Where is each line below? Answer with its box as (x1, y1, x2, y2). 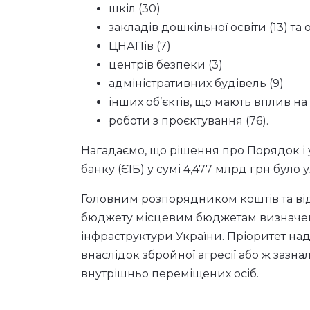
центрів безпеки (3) (109, 58, 223, 71)
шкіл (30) (109, 2, 161, 15)
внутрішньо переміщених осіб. (81, 267, 259, 280)
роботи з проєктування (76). (109, 114, 268, 127)
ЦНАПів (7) (109, 39, 171, 53)
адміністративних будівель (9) (109, 77, 284, 90)
